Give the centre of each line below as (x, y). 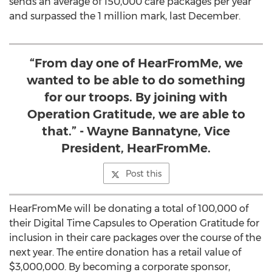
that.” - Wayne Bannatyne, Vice (136, 131)
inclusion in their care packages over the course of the (135, 238)
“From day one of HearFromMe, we (136, 63)
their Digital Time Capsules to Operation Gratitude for (134, 223)
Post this (143, 174)
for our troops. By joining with (136, 97)
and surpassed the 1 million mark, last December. (125, 16)
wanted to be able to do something (136, 80)
